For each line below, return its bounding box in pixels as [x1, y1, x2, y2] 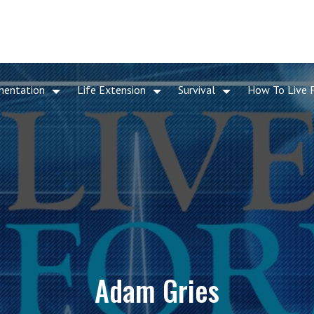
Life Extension [77, 82, 146, 97]
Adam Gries [95, 269, 219, 311]
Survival [178, 82, 216, 97]
